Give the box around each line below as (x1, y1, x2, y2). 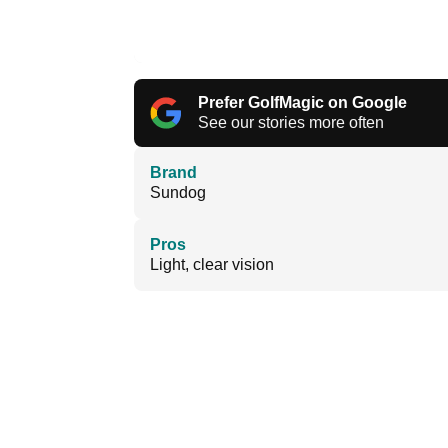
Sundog (150, 184, 206, 202)
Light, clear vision (150, 256, 274, 274)
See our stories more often (198, 114, 384, 132)
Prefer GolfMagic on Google (198, 94, 407, 112)
